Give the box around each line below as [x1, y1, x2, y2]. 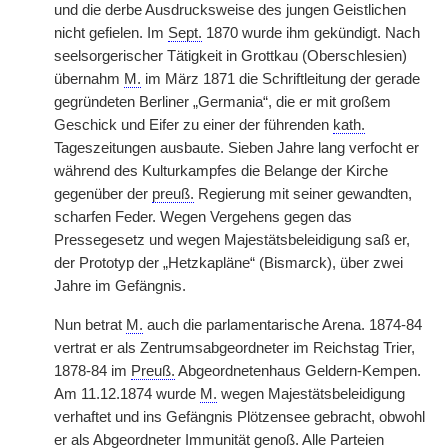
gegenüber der [54, 186, 152, 202]
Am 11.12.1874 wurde [54, 386, 200, 402]
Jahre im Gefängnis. [54, 278, 186, 294]
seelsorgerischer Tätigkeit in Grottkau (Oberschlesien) [54, 48, 407, 64]
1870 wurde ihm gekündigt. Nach [202, 25, 420, 41]
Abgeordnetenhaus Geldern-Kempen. [175, 363, 421, 379]
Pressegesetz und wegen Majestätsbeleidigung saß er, [54, 232, 410, 248]
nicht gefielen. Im [54, 25, 168, 41]
